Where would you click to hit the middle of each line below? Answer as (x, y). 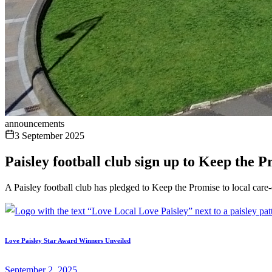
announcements (35, 124)
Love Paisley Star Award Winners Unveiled (68, 240)
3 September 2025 (49, 136)
